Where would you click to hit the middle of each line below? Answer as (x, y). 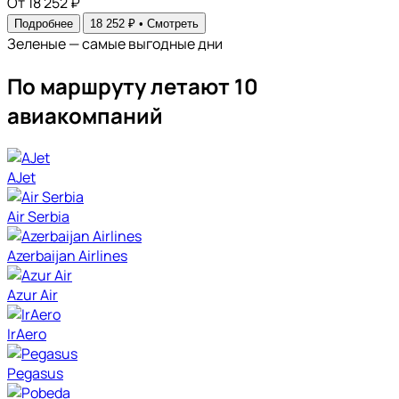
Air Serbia (38, 216)
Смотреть (173, 24)
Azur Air (33, 294)
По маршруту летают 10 (133, 85)
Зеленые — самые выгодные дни (115, 44)
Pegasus (35, 373)
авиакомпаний (85, 115)
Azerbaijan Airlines (67, 255)
